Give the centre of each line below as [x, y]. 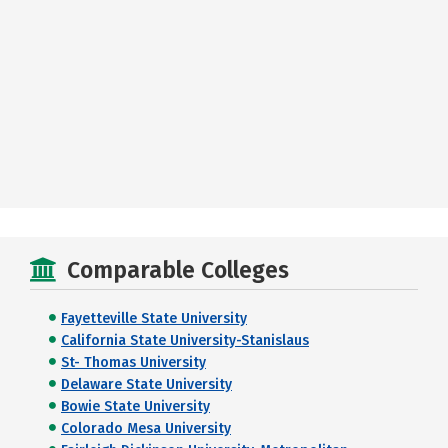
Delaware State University [146, 384]
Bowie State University [135, 406]
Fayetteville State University [154, 318]
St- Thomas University [133, 362]
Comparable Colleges [178, 269]
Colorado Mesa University [146, 428]
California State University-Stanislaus [185, 340]
